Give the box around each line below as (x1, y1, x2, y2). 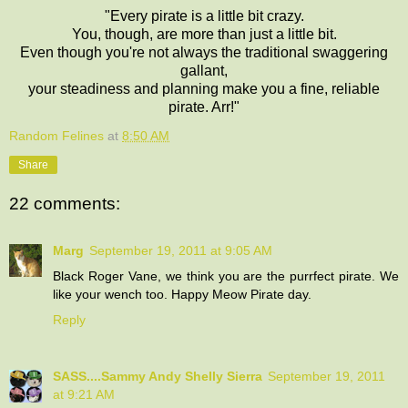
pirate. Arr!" (168, 98, 240, 115)
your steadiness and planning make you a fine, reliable (28, 80, 380, 97)
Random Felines (9, 127, 104, 143)
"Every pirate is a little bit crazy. (104, 7, 304, 24)
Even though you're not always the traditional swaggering (20, 44, 388, 60)
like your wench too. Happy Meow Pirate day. (53, 286, 311, 301)
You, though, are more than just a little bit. (71, 25, 337, 42)
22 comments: (9, 193, 120, 213)
